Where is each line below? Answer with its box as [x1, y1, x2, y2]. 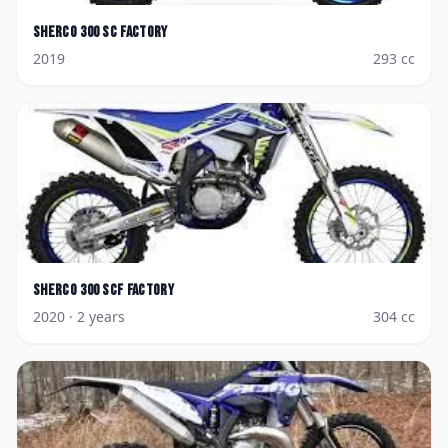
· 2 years [65, 307, 125, 326]
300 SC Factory [80, 23, 168, 42]
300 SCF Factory [80, 281, 175, 300]
